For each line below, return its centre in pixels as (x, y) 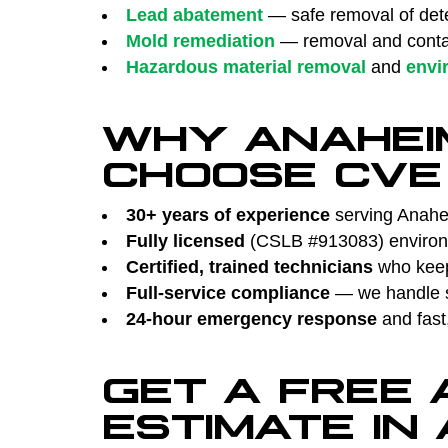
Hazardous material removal (246, 66)
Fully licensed (185, 240)
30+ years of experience (228, 214)
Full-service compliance (228, 292)
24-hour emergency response (251, 318)
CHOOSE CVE (271, 168)
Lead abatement (194, 14)
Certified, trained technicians (249, 266)
